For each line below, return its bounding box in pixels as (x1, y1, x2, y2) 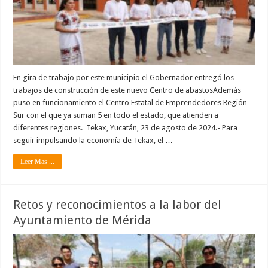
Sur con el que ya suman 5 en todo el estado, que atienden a (13, 110, 219, 120)
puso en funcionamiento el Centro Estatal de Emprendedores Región (13, 98, 248, 107)
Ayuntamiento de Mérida (13, 212, 152, 227)
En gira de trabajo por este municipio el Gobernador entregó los (13, 72, 234, 82)
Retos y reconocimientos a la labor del (13, 197, 222, 212)
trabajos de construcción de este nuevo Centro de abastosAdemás (13, 85, 242, 95)
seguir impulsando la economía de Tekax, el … (13, 135, 173, 145)
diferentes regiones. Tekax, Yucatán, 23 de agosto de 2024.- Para (13, 123, 238, 132)
